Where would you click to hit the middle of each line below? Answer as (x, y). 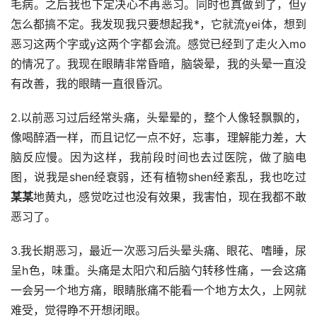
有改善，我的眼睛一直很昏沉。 (90, 84)
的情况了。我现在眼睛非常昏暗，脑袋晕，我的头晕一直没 (158, 64)
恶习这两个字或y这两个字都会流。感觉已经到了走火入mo (158, 44)
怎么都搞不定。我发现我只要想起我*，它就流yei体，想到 (158, 24)
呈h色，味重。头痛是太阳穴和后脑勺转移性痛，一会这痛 (158, 271)
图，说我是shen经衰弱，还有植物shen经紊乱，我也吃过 (158, 177)
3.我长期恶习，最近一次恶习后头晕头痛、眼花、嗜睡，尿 (158, 251)
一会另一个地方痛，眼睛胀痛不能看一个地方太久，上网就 (158, 290)
